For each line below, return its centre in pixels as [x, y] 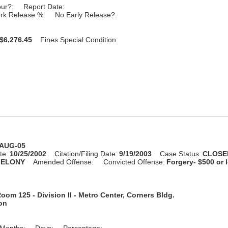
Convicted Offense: [134, 162]
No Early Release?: [86, 15]
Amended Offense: [64, 162]
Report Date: [44, 6]
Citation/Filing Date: [86, 153]
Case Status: [181, 153]
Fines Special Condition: [79, 39]
